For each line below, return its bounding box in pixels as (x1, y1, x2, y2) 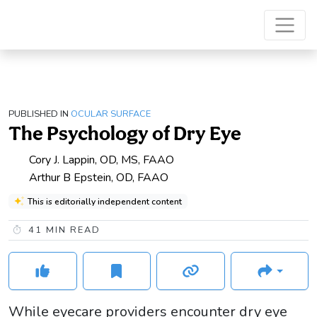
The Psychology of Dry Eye (8, 121, 241, 146)
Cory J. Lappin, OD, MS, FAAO (29, 151, 174, 168)
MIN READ (42, 224, 100, 237)
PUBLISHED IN (8, 108, 69, 121)
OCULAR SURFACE (71, 108, 151, 121)
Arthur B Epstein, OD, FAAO (29, 169, 168, 185)
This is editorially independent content (27, 195, 182, 207)
